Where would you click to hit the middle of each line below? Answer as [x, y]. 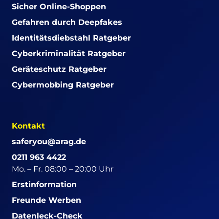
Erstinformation [44, 184]
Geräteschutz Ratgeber [59, 69]
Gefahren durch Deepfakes [67, 22]
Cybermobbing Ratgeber [63, 85]
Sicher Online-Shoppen [59, 6]
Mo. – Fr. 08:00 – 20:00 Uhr [63, 169]
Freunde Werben [46, 200]
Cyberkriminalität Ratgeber [69, 53]
